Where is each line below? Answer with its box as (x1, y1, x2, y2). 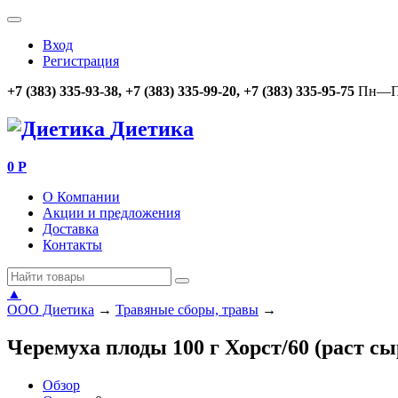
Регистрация (43, 53, 119, 68)
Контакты (43, 236, 102, 252)
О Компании (43, 188, 120, 204)
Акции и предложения (43, 204, 180, 220)
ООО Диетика (7, 301, 94, 317)
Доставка (43, 220, 99, 236)
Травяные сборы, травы (115, 301, 259, 317)
